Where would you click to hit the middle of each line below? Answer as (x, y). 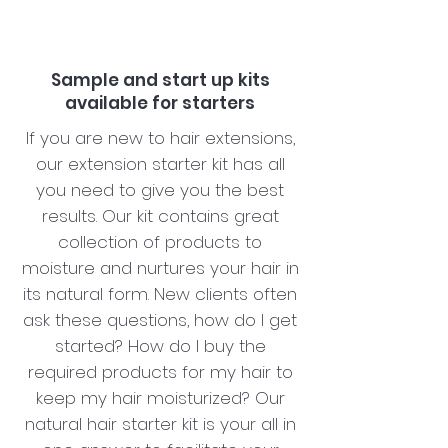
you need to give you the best (160, 189)
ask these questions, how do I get (160, 319)
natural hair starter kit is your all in (160, 423)
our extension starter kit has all (160, 163)
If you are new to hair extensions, (160, 137)
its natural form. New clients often (160, 293)
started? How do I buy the (160, 345)
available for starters (160, 102)
